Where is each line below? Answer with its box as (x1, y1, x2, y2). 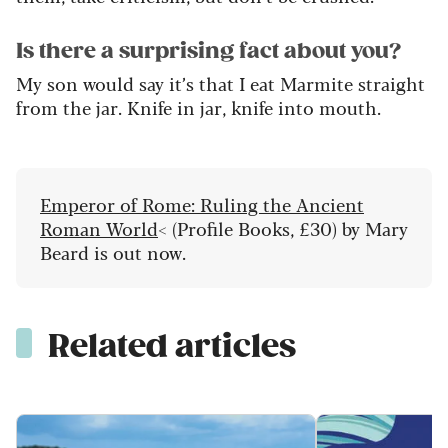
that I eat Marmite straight (194, 69, 425, 96)
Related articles (48, 325, 296, 367)
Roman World (40, 214, 158, 241)
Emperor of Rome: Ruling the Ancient (40, 190, 364, 217)
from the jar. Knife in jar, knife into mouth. (16, 93, 381, 120)
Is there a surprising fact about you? (16, 37, 401, 64)
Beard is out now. (40, 238, 186, 265)
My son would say (16, 69, 169, 96)
